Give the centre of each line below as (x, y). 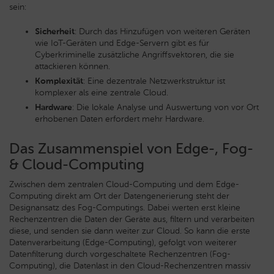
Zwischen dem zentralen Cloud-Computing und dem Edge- (124, 184)
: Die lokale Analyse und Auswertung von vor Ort (165, 107)
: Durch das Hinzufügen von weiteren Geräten (162, 31)
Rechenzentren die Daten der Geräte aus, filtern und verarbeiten (132, 219)
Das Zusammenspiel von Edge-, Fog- (131, 148)
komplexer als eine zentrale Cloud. (102, 92)
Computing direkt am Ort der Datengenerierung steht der (119, 196)
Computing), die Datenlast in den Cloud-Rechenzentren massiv (130, 265)
